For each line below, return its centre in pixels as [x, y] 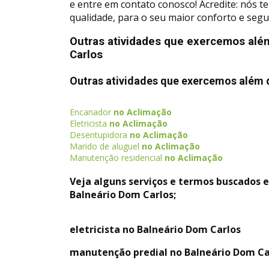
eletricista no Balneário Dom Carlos [155, 229]
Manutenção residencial [116, 158]
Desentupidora [98, 135]
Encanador [90, 112]
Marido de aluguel [104, 146]
